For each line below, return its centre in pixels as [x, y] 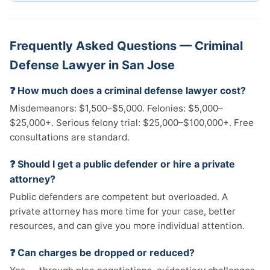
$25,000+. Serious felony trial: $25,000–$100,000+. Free [132, 123]
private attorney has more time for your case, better [123, 211]
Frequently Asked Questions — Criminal [126, 46]
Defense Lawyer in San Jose [92, 65]
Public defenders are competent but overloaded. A [119, 197]
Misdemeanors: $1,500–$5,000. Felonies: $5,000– [116, 108]
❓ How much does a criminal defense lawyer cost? [128, 90]
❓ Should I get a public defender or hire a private [122, 164]
